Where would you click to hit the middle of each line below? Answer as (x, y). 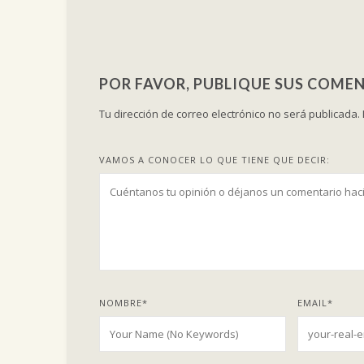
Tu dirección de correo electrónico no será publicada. (230, 114)
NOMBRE (121, 303)
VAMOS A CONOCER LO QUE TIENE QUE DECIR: (214, 160)
